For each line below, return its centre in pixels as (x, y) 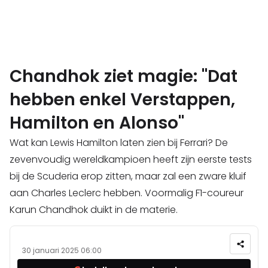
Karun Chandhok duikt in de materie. (94, 210)
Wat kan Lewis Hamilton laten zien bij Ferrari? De (119, 143)
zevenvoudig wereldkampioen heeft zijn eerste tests (131, 160)
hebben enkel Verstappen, (122, 100)
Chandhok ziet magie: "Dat (124, 77)
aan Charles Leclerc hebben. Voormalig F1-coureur (127, 193)
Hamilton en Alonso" (97, 123)
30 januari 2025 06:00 (62, 251)
